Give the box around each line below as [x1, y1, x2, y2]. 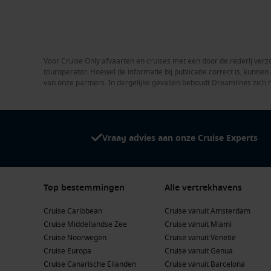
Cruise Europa [44, 245, 91, 256]
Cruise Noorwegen [44, 232, 106, 243]
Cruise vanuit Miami [165, 218, 232, 230]
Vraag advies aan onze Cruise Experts [102, 131, 258, 145]
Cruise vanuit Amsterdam [165, 205, 250, 217]
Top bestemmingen [44, 181, 125, 194]
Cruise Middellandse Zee [44, 218, 127, 230]
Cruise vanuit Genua [165, 245, 233, 256]
